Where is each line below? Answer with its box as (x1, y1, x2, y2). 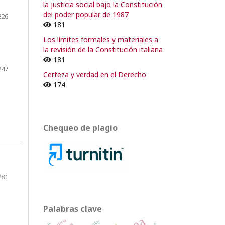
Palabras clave (43, 203, 102, 214)
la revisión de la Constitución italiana (43, 44, 163, 54)
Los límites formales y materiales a (43, 34, 158, 44)
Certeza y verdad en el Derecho (43, 69, 146, 79)
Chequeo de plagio (43, 122, 118, 133)
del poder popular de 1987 (43, 9, 129, 19)
